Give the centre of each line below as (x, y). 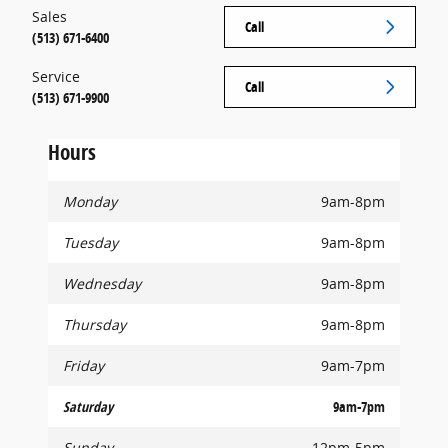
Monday (90, 202)
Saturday (88, 407)
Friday (83, 366)
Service (56, 77)
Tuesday (90, 243)
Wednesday (102, 284)
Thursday (94, 325)
